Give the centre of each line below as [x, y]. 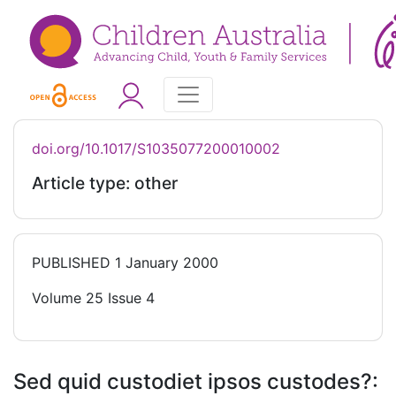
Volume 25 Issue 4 [93, 298]
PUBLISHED [71, 263]
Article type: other [105, 183]
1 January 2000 [164, 263]
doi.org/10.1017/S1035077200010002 [156, 149]
